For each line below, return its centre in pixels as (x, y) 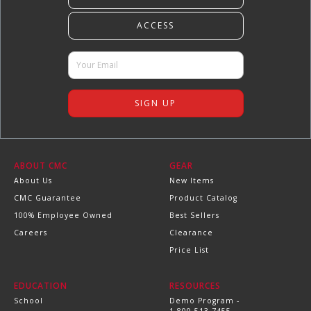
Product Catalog (203, 198)
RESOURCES (195, 286)
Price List (189, 250)
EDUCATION (41, 286)
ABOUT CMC (41, 166)
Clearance (191, 233)
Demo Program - (204, 301)
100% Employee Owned (63, 216)
